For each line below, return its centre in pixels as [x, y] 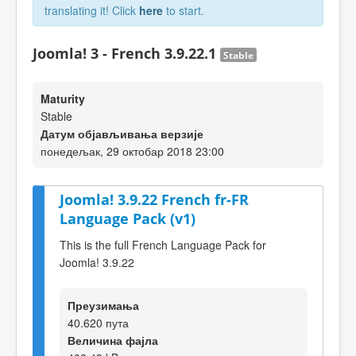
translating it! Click [92, 10]
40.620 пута [98, 322]
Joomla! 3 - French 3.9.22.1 [126, 53]
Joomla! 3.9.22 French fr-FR [154, 199]
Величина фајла [113, 340]
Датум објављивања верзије [122, 133]
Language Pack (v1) [128, 219]
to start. [184, 10]
